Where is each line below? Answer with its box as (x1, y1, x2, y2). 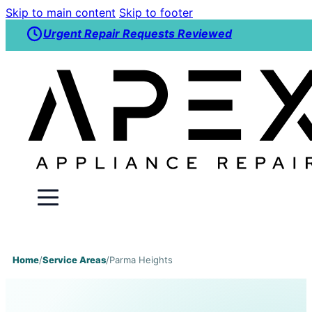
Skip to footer (119, 6, 193, 19)
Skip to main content (6, 6, 116, 19)
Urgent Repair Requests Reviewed (42, 26, 232, 41)
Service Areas (42, 254, 106, 266)
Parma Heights (109, 254, 173, 266)
